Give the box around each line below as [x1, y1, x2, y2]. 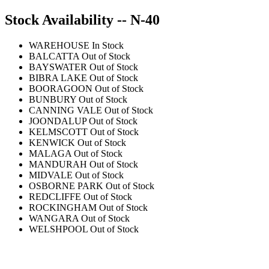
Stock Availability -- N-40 [5, 11, 160, 28]
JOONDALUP [29, 115, 86, 126]
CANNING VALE [29, 104, 102, 115]
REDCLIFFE [29, 191, 81, 202]
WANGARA [29, 213, 79, 223]
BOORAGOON [29, 83, 92, 94]
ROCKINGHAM [29, 202, 97, 213]
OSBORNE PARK [29, 180, 103, 191]
